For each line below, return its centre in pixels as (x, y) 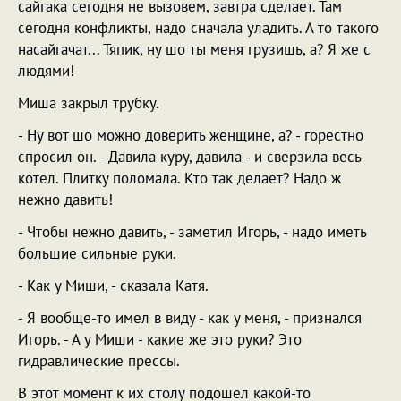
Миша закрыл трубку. (89, 103)
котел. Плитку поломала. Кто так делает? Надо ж (179, 178)
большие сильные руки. (97, 253)
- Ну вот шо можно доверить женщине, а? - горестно (191, 135)
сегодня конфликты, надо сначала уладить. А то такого (198, 28)
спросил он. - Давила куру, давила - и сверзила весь (189, 157)
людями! (46, 71)
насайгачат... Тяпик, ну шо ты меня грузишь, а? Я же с (194, 49)
